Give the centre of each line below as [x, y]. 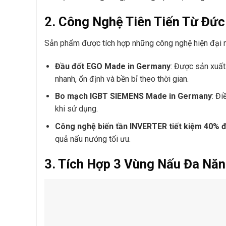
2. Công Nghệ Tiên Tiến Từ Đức [135, 22]
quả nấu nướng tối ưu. [93, 139]
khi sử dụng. [76, 109]
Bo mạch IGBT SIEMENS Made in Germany [133, 96]
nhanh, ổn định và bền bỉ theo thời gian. [122, 79]
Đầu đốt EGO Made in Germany [112, 66]
